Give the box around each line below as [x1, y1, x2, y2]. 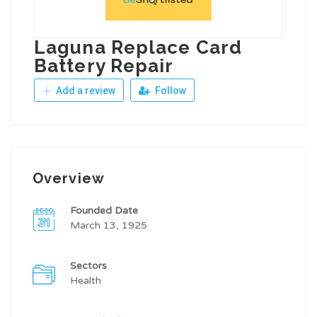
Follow [153, 85, 186, 97]
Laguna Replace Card [34, 37, 242, 59]
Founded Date [70, 204, 138, 217]
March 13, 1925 [70, 219, 147, 232]
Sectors [70, 260, 107, 272]
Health [70, 275, 101, 287]
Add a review [54, 85, 115, 97]
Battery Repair [34, 55, 174, 77]
